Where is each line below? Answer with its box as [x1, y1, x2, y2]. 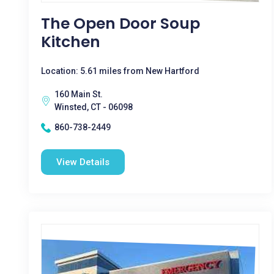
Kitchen [41, 31, 100, 53]
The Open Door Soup [41, 13, 200, 34]
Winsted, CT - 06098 [54, 102, 133, 112]
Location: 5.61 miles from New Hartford [41, 66, 199, 76]
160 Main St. [54, 89, 103, 99]
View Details [56, 157, 109, 168]
